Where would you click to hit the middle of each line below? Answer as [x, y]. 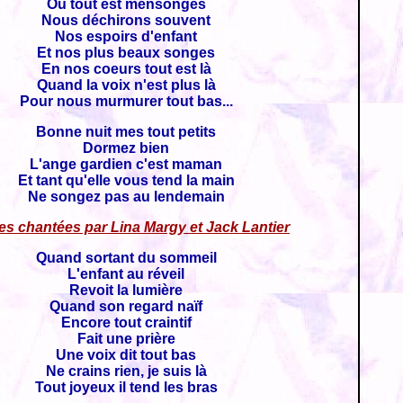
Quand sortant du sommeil [126, 258]
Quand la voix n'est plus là [126, 85]
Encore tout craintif [126, 322]
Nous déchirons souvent [126, 20]
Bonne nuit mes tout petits [126, 132]
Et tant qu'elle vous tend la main [126, 180]
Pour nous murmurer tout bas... [126, 101]
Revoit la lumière [126, 290]
